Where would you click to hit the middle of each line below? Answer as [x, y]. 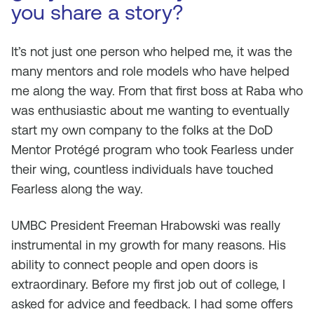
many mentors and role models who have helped [150, 71]
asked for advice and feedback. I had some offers [152, 304]
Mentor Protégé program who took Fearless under [152, 150]
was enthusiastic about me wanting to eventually [150, 110]
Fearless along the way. [77, 189]
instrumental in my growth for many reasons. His [149, 245]
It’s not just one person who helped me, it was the [152, 52]
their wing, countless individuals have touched [142, 169]
